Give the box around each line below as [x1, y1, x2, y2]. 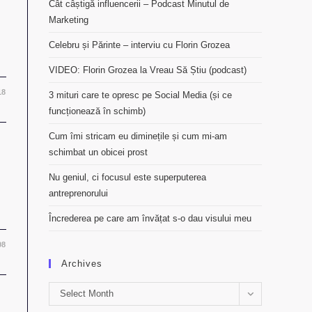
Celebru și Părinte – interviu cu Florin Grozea [49, 40, 230, 50]
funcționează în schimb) [49, 106, 146, 116]
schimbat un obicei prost [49, 147, 148, 157]
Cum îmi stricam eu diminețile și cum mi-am [49, 131, 227, 141]
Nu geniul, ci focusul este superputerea [49, 172, 206, 182]
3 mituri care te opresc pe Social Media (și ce [49, 90, 232, 100]
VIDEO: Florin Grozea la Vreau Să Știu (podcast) [49, 65, 247, 75]
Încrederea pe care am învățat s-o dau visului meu [49, 213, 251, 224]
